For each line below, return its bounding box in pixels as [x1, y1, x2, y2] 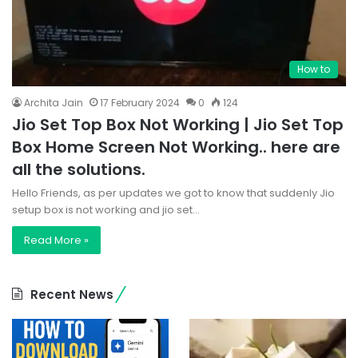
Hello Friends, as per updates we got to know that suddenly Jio [12, 185, 335, 201]
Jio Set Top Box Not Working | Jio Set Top [12, 113, 344, 137]
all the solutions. [12, 158, 145, 181]
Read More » [24, 233, 89, 249]
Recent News [30, 286, 113, 304]
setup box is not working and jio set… [12, 202, 200, 218]
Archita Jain [24, 96, 83, 110]
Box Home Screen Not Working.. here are [12, 136, 340, 159]
